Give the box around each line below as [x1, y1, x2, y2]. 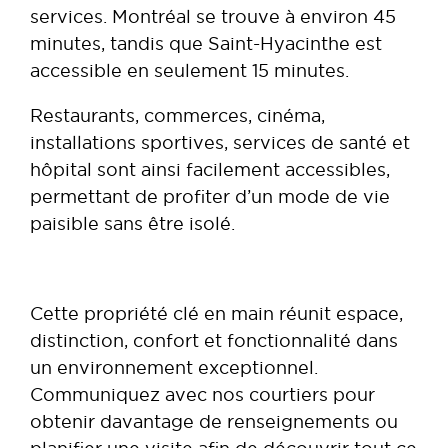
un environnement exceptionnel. [30, 357, 318, 377]
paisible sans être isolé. [30, 213, 235, 233]
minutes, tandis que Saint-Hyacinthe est [30, 33, 382, 53]
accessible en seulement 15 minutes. [30, 60, 349, 80]
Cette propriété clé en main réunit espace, [30, 303, 403, 323]
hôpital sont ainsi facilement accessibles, [30, 159, 390, 179]
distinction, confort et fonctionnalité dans [30, 330, 398, 350]
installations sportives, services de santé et [30, 132, 410, 152]
